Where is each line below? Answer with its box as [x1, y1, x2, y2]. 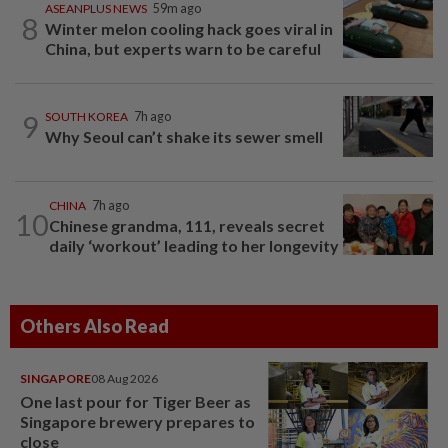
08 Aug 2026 [91, 370, 158, 386]
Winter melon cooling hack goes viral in [45, 19, 333, 39]
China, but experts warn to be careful [45, 39, 321, 59]
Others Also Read [20, 314, 169, 337]
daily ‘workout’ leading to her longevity [49, 235, 339, 255]
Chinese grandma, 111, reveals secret [49, 215, 325, 235]
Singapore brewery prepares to [20, 411, 255, 431]
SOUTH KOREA [45, 109, 128, 125]
